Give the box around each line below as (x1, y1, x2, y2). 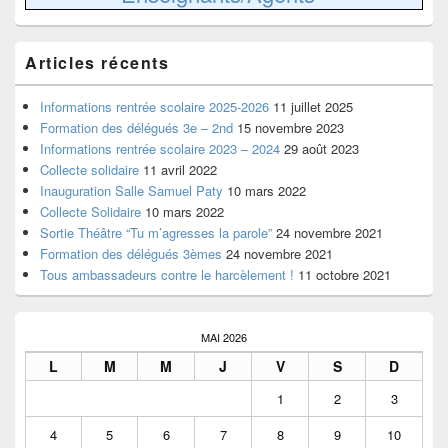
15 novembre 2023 (237, 117, 344, 137)
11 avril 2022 (143, 159, 217, 179)
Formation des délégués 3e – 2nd (40, 117, 233, 137)
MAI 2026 (201, 328, 247, 345)
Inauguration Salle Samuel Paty (40, 180, 223, 200)
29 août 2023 (284, 138, 359, 158)
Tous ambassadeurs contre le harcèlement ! (40, 264, 294, 284)
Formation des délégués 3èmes (40, 243, 222, 263)
